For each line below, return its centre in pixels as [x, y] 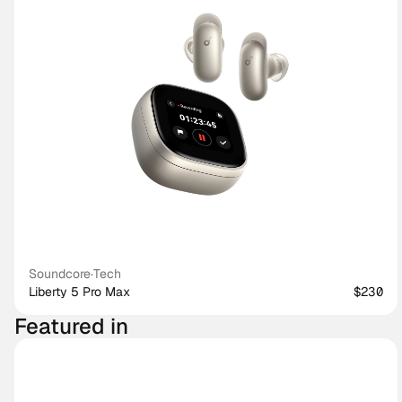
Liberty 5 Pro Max [80, 292]
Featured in [71, 326]
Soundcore [60, 274]
